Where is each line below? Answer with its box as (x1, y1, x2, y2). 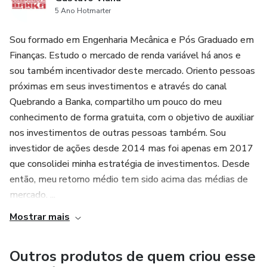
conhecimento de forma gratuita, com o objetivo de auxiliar (10, 111, 254, 124)
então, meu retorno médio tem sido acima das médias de (10, 173, 248, 186)
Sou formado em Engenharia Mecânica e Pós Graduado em (10, 33, 254, 46)
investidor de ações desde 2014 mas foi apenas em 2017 (10, 142, 253, 155)
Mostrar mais (10, 210, 70, 223)
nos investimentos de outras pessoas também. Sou (10, 126, 226, 139)
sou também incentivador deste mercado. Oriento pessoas (10, 64, 255, 77)
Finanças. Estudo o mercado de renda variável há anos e (10, 49, 241, 62)
